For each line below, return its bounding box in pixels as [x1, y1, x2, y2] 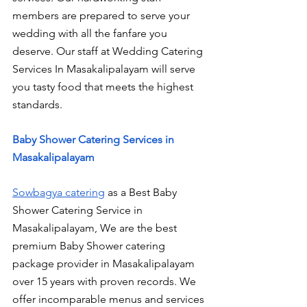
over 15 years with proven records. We [12, 275, 199, 288]
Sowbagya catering [12, 186, 105, 199]
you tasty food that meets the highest [12, 79, 196, 93]
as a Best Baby [105, 186, 180, 199]
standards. [12, 97, 62, 111]
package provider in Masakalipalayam [12, 257, 197, 271]
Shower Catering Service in [12, 204, 145, 217]
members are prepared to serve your [12, 8, 193, 22]
